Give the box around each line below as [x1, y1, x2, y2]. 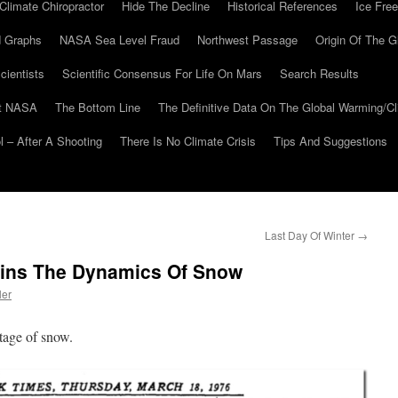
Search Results [280, 65, 359, 82]
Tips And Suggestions [274, 132, 387, 149]
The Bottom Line [55, 99, 140, 115]
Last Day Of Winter [265, 227, 357, 243]
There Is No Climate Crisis [120, 132, 256, 149]
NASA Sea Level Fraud [60, 31, 179, 48]
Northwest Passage [197, 31, 298, 48]
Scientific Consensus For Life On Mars [62, 65, 262, 82]
